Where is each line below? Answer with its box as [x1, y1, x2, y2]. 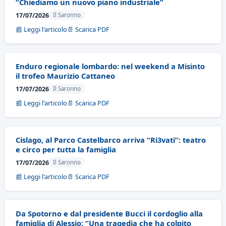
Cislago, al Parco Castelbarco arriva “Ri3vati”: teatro [16, 135, 206, 145]
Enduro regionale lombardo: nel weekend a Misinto [16, 61, 205, 71]
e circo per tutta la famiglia [16, 144, 116, 154]
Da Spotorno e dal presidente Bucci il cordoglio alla [16, 208, 203, 218]
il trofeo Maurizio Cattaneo [16, 71, 115, 81]
